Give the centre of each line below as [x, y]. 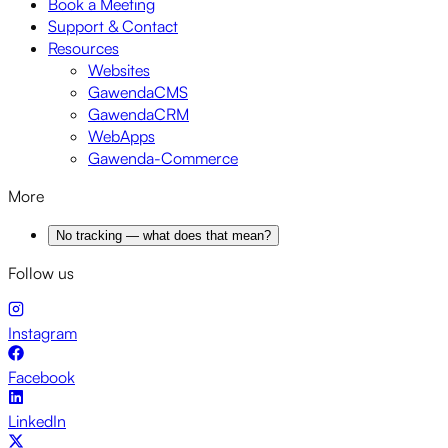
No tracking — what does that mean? [163, 236]
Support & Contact [113, 26]
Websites [119, 70]
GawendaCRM [138, 114]
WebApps [121, 136]
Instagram [42, 333]
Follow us [41, 273]
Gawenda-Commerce [163, 158]
